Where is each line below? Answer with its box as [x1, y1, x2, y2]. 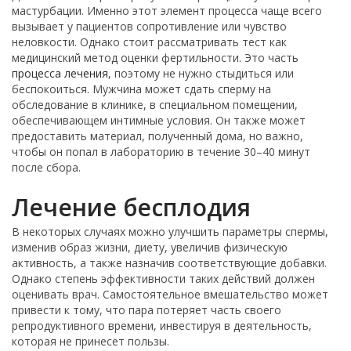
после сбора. [12, 159, 81, 175]
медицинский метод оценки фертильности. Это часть [12, 49, 299, 65]
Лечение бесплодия [12, 190, 251, 223]
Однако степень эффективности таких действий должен [12, 270, 315, 286]
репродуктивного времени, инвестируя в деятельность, [12, 317, 312, 333]
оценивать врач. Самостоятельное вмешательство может [12, 286, 328, 302]
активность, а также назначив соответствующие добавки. [12, 255, 327, 270]
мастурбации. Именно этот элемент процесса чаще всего [12, 2, 322, 18]
